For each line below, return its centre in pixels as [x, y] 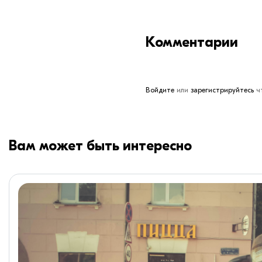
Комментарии [192, 42]
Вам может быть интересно [100, 145]
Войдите [160, 90]
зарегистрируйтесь [222, 90]
